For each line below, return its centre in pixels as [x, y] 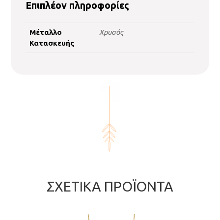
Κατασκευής [52, 43]
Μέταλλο [46, 32]
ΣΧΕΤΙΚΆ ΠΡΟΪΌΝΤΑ [110, 187]
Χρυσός [111, 32]
